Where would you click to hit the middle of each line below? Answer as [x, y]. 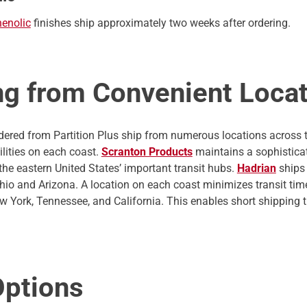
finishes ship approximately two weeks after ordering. [160, 23]
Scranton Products [147, 152]
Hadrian [256, 168]
